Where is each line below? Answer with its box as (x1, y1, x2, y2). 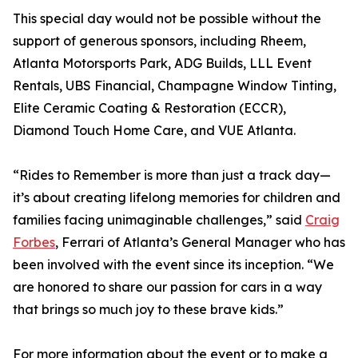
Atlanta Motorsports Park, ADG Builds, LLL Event (13, 55, 312, 72)
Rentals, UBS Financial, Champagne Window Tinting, (13, 78, 336, 94)
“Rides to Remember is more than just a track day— (13, 167, 331, 184)
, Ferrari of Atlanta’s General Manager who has (55, 234, 345, 251)
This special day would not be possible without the (13, 10, 321, 27)
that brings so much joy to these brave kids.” (13, 301, 284, 318)
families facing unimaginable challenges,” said (13, 212, 305, 229)
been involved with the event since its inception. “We (13, 257, 334, 273)
